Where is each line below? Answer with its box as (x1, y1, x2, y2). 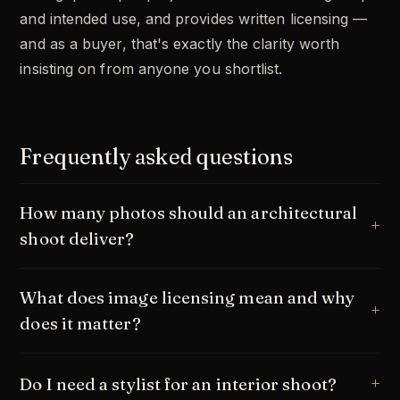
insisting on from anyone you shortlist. (20, 60, 283, 79)
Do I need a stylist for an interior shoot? (20, 373, 337, 395)
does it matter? (20, 313, 141, 335)
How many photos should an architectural (20, 203, 358, 224)
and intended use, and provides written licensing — (20, 10, 368, 29)
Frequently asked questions (20, 144, 294, 171)
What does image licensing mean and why (20, 287, 355, 309)
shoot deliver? (20, 229, 135, 250)
